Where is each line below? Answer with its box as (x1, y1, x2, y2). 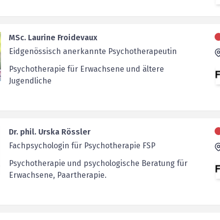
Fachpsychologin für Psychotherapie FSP (8, 141, 156, 151)
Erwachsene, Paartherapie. (8, 170, 107, 180)
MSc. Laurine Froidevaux (8, 33, 97, 43)
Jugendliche (8, 76, 52, 86)
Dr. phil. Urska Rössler (8, 127, 90, 137)
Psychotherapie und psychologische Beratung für (8, 159, 188, 168)
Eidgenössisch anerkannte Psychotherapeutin (8, 47, 177, 56)
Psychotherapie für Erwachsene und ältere (8, 64, 164, 74)
